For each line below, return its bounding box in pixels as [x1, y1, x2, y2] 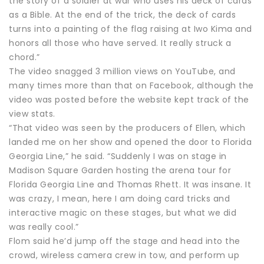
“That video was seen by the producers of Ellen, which [9, 121, 246, 134]
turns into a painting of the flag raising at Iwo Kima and [9, 22, 252, 35]
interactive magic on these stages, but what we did [9, 206, 236, 219]
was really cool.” [9, 220, 79, 233]
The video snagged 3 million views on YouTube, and [9, 65, 236, 77]
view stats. [9, 107, 55, 120]
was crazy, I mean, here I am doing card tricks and [9, 192, 230, 204]
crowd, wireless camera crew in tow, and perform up [9, 249, 239, 261]
